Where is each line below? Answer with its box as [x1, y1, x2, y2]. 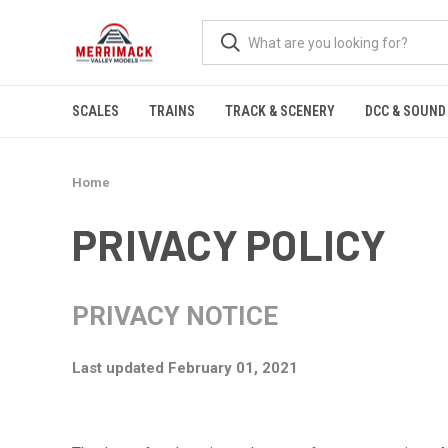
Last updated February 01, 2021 [72, 359, 298, 377]
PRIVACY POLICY [72, 219, 387, 269]
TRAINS [149, 103, 195, 119]
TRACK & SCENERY [225, 103, 335, 119]
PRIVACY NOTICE [72, 301, 278, 331]
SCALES [72, 103, 119, 119]
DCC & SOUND [365, 103, 446, 119]
